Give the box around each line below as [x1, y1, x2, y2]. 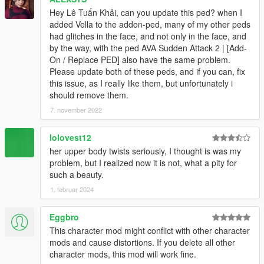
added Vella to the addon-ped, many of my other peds [49, 18, 250, 31]
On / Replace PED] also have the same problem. [49, 54, 230, 66]
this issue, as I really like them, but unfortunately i [49, 77, 233, 90]
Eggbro [49, 211, 79, 223]
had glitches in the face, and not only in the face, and [49, 30, 246, 42]
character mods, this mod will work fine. [49, 248, 196, 260]
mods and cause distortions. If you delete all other [49, 236, 235, 249]
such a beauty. [49, 169, 104, 181]
